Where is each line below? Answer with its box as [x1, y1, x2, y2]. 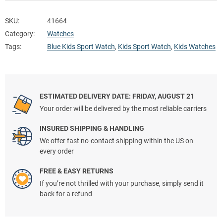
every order [40, 147, 74, 156]
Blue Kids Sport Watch [47, 43, 115, 51]
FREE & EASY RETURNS [40, 167, 113, 175]
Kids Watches [174, 43, 216, 51]
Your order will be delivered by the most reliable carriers [40, 105, 207, 113]
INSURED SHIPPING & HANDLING [40, 124, 144, 133]
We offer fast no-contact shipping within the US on [40, 137, 193, 145]
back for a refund [40, 190, 92, 198]
